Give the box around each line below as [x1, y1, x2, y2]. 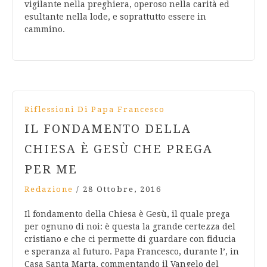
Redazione [24, 185, 73, 194]
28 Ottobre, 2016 [83, 185, 162, 194]
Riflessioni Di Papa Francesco [24, 105, 165, 114]
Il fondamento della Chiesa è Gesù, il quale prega [24, 209, 230, 219]
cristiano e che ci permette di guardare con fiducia [24, 234, 236, 244]
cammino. [24, 24, 65, 35]
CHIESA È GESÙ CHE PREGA [24, 142, 213, 157]
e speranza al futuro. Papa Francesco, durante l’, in [24, 247, 239, 257]
